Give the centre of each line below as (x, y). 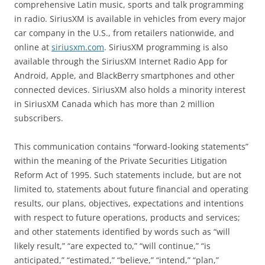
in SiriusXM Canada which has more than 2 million (114, 104)
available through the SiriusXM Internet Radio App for (121, 61)
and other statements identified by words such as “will (122, 231)
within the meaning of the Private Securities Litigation (121, 160)
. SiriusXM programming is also (166, 47)
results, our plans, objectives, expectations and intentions (129, 203)
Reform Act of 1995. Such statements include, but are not (128, 174)
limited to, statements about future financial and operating (131, 189)
